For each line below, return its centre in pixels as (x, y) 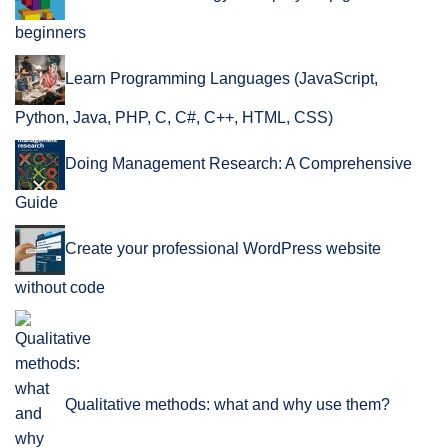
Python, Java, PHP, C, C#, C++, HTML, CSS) (174, 117)
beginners (50, 32)
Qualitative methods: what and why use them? (227, 404)
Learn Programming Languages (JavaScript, (221, 78)
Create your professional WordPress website (223, 248)
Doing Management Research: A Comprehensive (238, 163)
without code (60, 287)
